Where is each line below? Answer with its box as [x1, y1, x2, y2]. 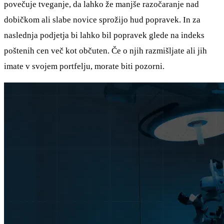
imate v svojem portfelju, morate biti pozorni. [4, 61, 164, 71]
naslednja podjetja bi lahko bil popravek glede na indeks [4, 30, 204, 40]
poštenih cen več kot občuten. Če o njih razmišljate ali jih [4, 45, 207, 55]
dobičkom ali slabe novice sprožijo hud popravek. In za [4, 14, 200, 24]
